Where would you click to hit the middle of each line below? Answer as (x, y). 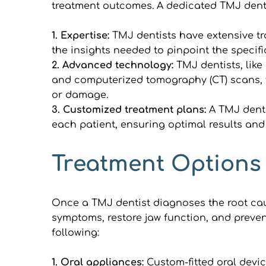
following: (75, 232)
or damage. (80, 95)
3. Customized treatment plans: (130, 110)
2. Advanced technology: (114, 65)
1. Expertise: (80, 35)
